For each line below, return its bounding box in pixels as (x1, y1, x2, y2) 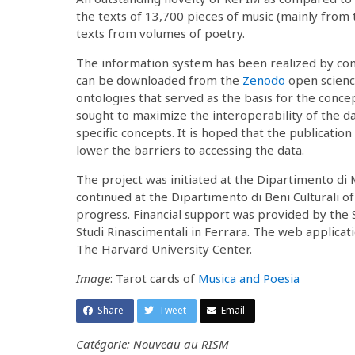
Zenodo (242, 71, 285, 88)
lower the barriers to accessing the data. (76, 141, 304, 158)
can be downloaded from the (76, 71, 242, 88)
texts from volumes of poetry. (76, 25, 245, 41)
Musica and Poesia (198, 269, 300, 286)
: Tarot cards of (110, 269, 198, 286)
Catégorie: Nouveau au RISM (76, 335, 229, 352)
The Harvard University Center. (76, 240, 252, 257)
